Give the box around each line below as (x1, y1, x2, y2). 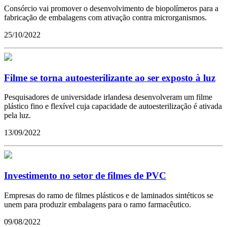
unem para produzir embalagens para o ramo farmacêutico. (4, 200, 191, 209)
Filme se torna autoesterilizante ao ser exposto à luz (4, 72, 215, 83)
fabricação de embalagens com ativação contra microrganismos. (4, 13, 207, 22)
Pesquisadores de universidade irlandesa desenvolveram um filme (4, 93, 212, 102)
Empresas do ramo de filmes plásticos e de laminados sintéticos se (4, 191, 213, 200)
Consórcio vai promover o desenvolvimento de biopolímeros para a (4, 4, 218, 13)
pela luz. (4, 111, 31, 120)
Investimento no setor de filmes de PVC (4, 170, 166, 181)
